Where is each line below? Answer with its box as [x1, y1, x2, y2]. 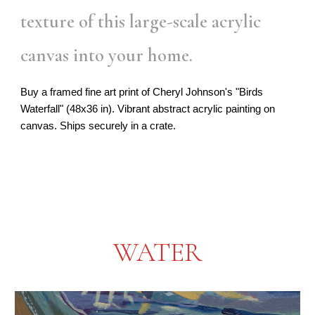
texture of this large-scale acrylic [20, 9, 262, 33]
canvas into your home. [20, 43, 193, 67]
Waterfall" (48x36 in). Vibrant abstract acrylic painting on [20, 103, 276, 115]
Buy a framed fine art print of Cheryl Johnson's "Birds [20, 86, 264, 98]
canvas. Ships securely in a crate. [20, 120, 176, 131]
